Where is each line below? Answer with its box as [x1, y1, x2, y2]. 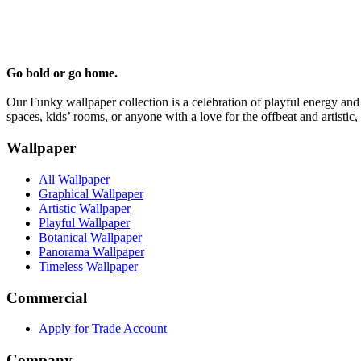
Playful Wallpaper [39, 215, 130, 230]
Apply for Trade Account [39, 322, 167, 336]
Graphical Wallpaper [39, 186, 143, 201]
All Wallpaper [39, 172, 110, 186]
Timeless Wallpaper [39, 259, 138, 273]
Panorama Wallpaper [39, 244, 144, 259]
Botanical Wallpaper [39, 230, 142, 244]
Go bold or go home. [6, 66, 118, 81]
